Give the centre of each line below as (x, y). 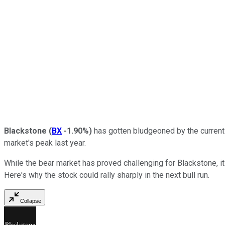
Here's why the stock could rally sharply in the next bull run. (107, 175)
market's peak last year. (46, 143)
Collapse (31, 201)
